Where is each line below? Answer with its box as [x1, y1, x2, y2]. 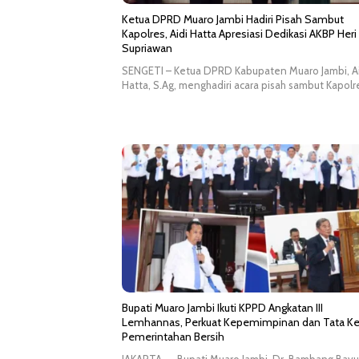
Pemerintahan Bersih [122, 329, 224, 345]
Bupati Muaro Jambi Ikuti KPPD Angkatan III [122, 301, 323, 316]
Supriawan [122, 41, 172, 56]
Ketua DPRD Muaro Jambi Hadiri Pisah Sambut [122, 12, 344, 27]
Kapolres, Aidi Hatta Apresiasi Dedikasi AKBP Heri [122, 26, 357, 42]
